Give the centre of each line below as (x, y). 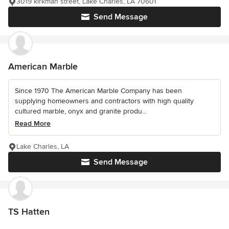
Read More (33, 124)
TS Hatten (29, 212)
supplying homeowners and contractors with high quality (104, 101)
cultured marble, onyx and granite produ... (81, 111)
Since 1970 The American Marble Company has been (98, 91)
